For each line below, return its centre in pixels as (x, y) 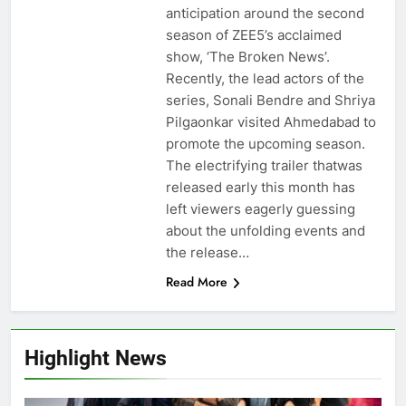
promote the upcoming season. (265, 144)
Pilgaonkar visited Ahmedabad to (271, 122)
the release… (207, 253)
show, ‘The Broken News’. (247, 57)
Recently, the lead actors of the (265, 79)
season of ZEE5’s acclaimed (253, 35)
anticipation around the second (265, 14)
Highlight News (96, 358)
